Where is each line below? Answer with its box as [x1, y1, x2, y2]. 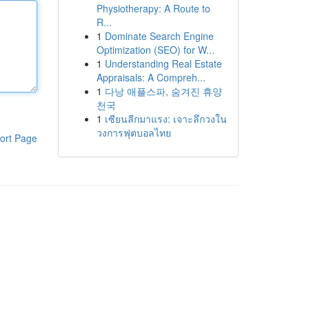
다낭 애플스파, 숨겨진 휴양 [104, 84, 222, 98]
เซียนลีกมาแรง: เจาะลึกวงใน [104, 112, 227, 126]
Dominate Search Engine [104, 29, 214, 43]
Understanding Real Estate [104, 57, 222, 70]
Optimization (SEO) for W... [96, 43, 215, 57]
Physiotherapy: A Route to [96, 1, 210, 15]
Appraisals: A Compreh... [96, 70, 206, 84]
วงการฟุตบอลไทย [96, 126, 171, 139]
